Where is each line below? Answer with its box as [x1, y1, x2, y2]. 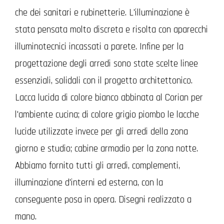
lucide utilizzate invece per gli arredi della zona [15, 125, 188, 138]
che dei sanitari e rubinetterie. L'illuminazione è [15, 6, 189, 19]
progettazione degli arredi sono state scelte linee [15, 57, 198, 70]
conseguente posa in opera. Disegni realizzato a [15, 193, 191, 206]
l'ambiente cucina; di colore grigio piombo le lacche [15, 108, 199, 121]
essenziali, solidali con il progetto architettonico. [15, 74, 192, 87]
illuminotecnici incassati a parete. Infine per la [15, 40, 183, 53]
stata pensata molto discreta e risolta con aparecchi [15, 23, 208, 36]
